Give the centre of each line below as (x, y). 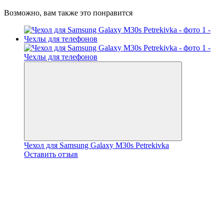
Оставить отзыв (51, 154)
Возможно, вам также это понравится (68, 12)
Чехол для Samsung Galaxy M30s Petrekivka (96, 145)
